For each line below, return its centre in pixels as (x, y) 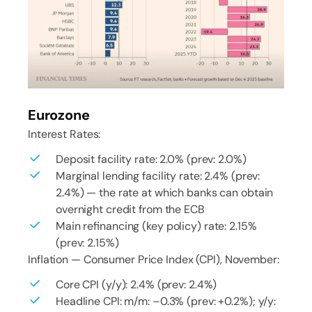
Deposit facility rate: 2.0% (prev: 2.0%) (151, 159)
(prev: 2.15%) (87, 243)
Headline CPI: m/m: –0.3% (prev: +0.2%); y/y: (166, 302)
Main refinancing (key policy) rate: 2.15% (156, 226)
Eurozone (59, 115)
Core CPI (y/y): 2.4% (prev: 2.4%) (136, 285)
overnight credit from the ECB (130, 210)
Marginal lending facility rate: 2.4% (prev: (158, 176)
